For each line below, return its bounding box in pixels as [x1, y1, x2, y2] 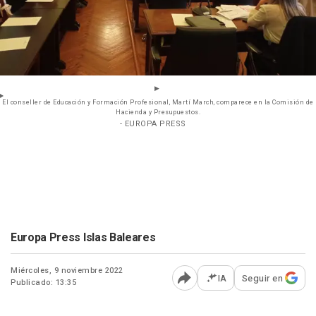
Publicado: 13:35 [11, 276, 76, 288]
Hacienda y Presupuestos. [116, 107, 200, 117]
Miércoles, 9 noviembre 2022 [11, 264, 123, 276]
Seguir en [241, 271, 283, 285]
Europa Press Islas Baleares [11, 229, 156, 246]
